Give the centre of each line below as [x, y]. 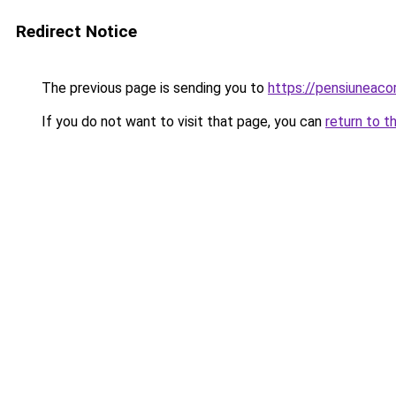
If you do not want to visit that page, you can [182, 122]
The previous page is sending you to [153, 88]
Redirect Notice [76, 31]
